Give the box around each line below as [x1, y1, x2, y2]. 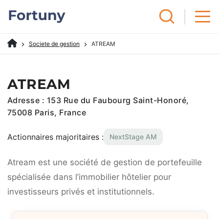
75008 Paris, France [7, 108, 87, 117]
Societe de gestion [29, 40, 80, 47]
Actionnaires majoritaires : [7, 131, 104, 142]
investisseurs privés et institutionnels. [7, 187, 154, 197]
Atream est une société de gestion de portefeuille [7, 157, 202, 167]
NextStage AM [109, 132, 157, 141]
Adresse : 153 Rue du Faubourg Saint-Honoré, [7, 95, 189, 105]
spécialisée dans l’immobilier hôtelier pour [7, 172, 171, 182]
